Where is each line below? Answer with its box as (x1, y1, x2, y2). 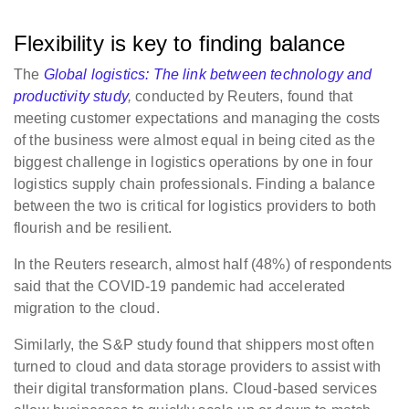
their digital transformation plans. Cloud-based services (14, 380, 377, 396)
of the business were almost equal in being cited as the (14, 131, 375, 148)
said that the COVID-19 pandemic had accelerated (14, 278, 346, 294)
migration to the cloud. (14, 299, 160, 316)
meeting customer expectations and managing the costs (14, 110, 381, 126)
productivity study (14, 88, 128, 104)
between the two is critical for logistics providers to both (14, 197, 377, 214)
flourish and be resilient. (14, 219, 180, 236)
